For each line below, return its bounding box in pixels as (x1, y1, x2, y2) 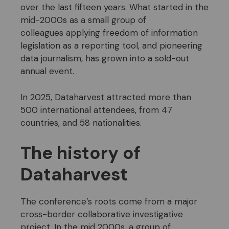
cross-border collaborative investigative (20, 209, 183, 220)
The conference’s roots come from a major (20, 196, 197, 208)
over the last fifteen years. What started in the (20, 2, 209, 13)
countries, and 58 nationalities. (20, 117, 142, 128)
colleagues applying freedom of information (20, 27, 198, 39)
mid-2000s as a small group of (20, 14, 146, 26)
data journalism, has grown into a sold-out (20, 53, 189, 64)
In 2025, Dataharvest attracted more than (20, 91, 191, 103)
